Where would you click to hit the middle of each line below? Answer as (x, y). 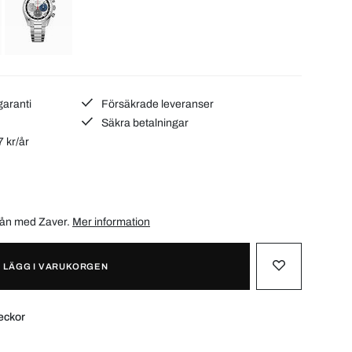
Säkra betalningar (144, 123)
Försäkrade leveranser (157, 104)
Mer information (111, 222)
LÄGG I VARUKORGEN (56, 266)
